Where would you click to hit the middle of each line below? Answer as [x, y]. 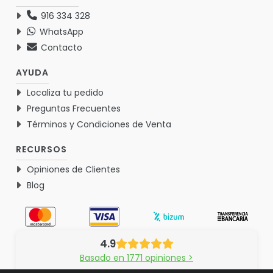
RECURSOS [41, 149]
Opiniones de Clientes [73, 169]
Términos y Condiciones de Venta [99, 124]
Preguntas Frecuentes [74, 108]
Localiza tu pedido [65, 92]
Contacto [60, 47]
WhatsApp [60, 31]
